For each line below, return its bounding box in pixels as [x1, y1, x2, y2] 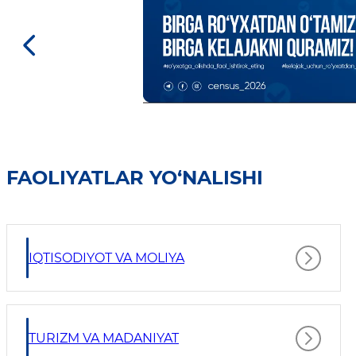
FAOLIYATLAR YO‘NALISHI [6, 166, 263, 190]
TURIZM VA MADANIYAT [29, 331, 179, 346]
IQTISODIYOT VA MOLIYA [29, 250, 184, 266]
